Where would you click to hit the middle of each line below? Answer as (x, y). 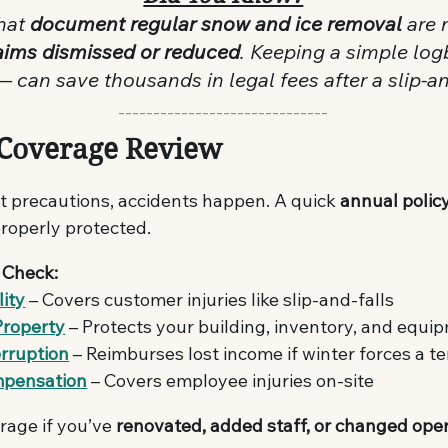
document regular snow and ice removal (216, 23)
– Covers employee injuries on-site (231, 380)
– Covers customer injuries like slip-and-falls (210, 299)
